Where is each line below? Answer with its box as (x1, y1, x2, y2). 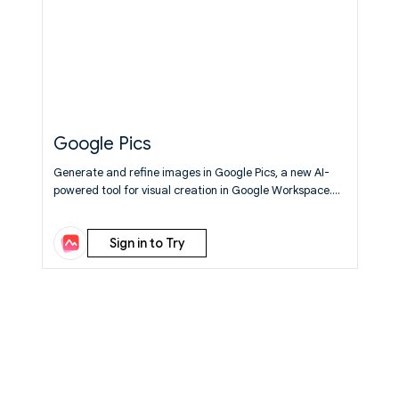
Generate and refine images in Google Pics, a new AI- (53, 165, 330, 180)
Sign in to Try (109, 235, 184, 251)
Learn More (53, 200, 113, 216)
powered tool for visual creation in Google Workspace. (53, 183, 332, 198)
